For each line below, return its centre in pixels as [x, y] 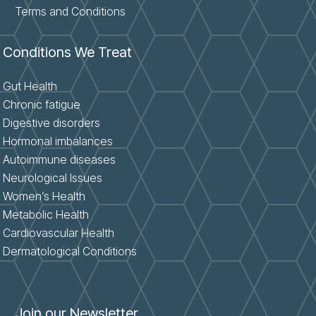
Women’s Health [44, 196]
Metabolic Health [46, 214]
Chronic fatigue [42, 104]
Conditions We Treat [68, 52]
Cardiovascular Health [59, 232]
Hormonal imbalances [58, 141]
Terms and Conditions [71, 11]
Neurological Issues [53, 177]
